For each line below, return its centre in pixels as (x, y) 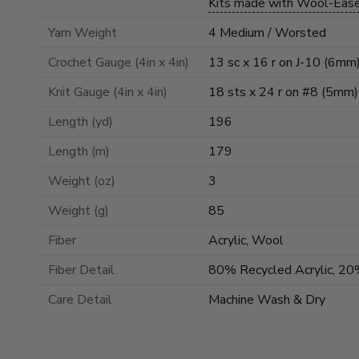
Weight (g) (79, 210)
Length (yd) (81, 121)
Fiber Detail (81, 270)
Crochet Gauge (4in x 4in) (119, 62)
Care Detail (80, 299)
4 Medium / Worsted (267, 32)
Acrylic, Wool (246, 240)
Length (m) (79, 151)
